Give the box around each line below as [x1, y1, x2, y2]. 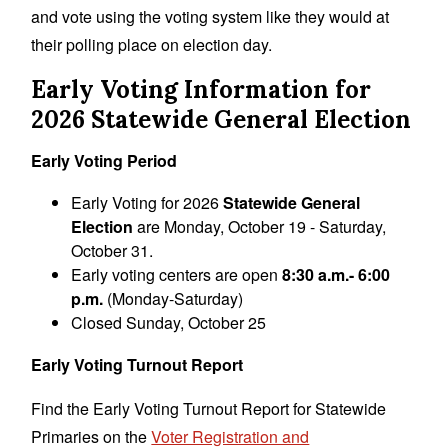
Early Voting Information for [31, 73, 372, 105]
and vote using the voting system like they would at [31, 4, 390, 28]
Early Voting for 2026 [71, 190, 224, 214]
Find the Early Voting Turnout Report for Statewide [31, 396, 387, 420]
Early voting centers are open [71, 262, 283, 286]
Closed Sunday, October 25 [71, 310, 267, 334]
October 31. [71, 238, 154, 262]
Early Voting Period [31, 148, 178, 172]
